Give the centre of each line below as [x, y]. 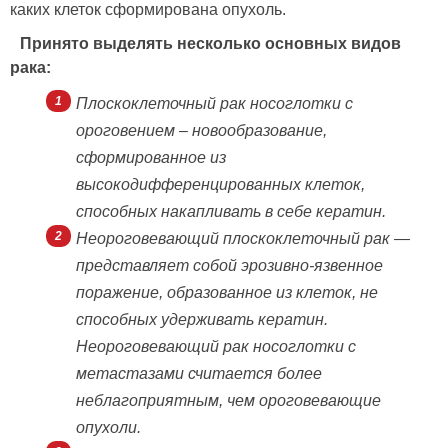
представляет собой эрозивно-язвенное [229, 266]
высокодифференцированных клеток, [220, 185]
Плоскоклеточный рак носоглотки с [214, 104]
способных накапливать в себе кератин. [231, 212]
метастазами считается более [199, 374]
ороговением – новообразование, [201, 131]
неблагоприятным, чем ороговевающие [228, 401]
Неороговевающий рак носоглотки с [216, 347]
